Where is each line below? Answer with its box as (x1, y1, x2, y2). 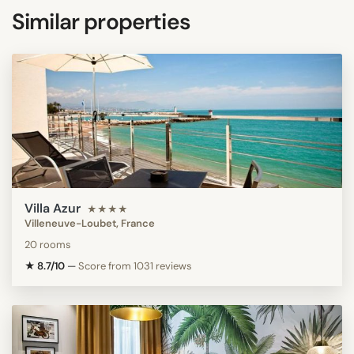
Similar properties (12, 6, 190, 36)
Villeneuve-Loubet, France (24, 216, 155, 230)
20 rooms (24, 237, 71, 251)
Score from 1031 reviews (78, 258, 192, 273)
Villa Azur (24, 199, 81, 217)
